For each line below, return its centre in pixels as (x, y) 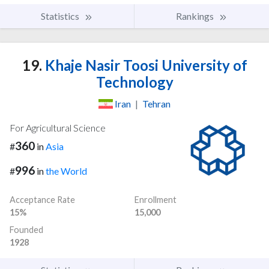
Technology (134, 82)
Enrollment (156, 199)
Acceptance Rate (42, 199)
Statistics (61, 16)
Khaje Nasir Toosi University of (144, 65)
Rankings (196, 16)
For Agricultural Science (58, 128)
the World (66, 171)
